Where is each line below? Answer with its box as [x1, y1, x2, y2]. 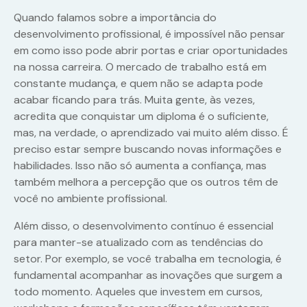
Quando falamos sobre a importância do [14, 10, 217, 25]
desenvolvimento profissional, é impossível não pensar [14, 27, 285, 42]
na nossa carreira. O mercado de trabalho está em [14, 60, 267, 75]
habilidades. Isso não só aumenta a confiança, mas [14, 158, 267, 173]
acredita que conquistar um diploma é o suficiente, [14, 109, 269, 124]
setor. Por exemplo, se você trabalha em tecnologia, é [14, 251, 282, 267]
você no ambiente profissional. [14, 191, 167, 206]
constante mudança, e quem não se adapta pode [14, 76, 263, 91]
